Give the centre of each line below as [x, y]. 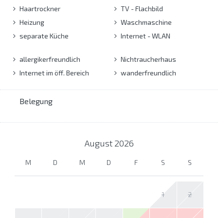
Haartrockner [39, 8]
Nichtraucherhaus [147, 59]
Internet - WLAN [145, 36]
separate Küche [43, 36]
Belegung [36, 101]
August [99, 143]
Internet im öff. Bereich [54, 73]
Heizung [31, 22]
